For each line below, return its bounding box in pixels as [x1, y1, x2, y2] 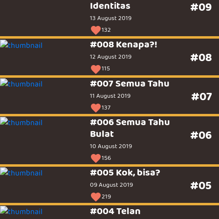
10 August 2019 [90, 141, 132, 151]
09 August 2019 [90, 180, 133, 189]
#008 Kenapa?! [90, 37, 158, 52]
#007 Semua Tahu [90, 76, 170, 90]
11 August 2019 [90, 91, 131, 100]
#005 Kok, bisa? [90, 165, 161, 179]
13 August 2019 [90, 14, 132, 23]
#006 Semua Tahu [90, 114, 171, 129]
